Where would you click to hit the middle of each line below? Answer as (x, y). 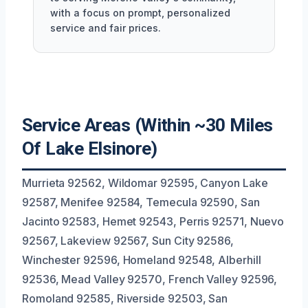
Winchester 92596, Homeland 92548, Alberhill (142, 260)
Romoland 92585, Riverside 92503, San (125, 298)
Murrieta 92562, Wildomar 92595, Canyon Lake (145, 183)
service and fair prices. (106, 28)
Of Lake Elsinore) (90, 148)
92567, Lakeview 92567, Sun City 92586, (128, 241)
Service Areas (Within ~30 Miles (147, 125)
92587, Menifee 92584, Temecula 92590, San (141, 202)
